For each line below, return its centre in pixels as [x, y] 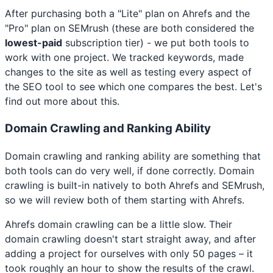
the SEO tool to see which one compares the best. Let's [133, 87]
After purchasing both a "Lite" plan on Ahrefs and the [127, 14]
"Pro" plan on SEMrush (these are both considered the [129, 28]
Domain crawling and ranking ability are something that [133, 156]
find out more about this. [62, 101]
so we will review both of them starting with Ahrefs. [125, 200]
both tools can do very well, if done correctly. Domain [129, 170]
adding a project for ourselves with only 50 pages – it [129, 253]
